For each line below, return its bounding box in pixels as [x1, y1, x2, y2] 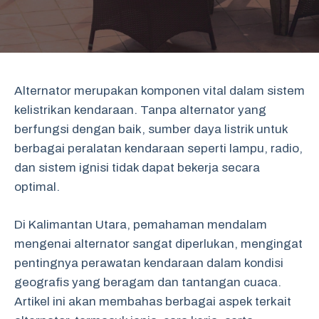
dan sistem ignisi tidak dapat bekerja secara [14, 161, 260, 174]
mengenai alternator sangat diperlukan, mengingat [14, 236, 303, 251]
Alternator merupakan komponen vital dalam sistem [14, 84, 305, 98]
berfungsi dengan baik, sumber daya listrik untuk [14, 122, 288, 136]
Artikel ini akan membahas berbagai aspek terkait [14, 294, 291, 308]
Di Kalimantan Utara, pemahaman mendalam [14, 217, 267, 231]
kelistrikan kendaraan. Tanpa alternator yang [14, 103, 266, 117]
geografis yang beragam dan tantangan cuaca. [14, 275, 281, 289]
